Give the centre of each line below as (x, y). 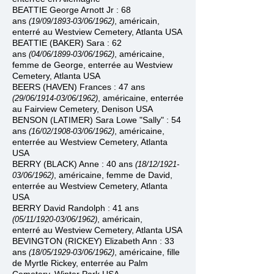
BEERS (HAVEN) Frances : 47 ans (79, 87)
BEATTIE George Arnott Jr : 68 (72, 10)
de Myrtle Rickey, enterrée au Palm (80, 263)
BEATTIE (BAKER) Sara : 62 (67, 43)
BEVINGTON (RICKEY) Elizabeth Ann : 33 (93, 241)
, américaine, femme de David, (113, 175)
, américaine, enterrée (141, 98)
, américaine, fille (147, 252)
